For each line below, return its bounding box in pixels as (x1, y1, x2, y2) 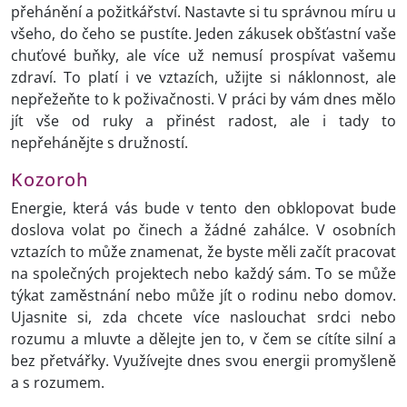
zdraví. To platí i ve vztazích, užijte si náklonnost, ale (11, 67, 396, 88)
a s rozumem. (11, 372, 104, 393)
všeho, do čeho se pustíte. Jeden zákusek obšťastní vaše (11, 24, 396, 45)
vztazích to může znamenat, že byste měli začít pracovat (11, 242, 396, 263)
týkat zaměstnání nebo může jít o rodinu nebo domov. (11, 285, 396, 306)
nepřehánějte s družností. (11, 133, 188, 154)
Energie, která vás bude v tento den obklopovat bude (11, 198, 396, 219)
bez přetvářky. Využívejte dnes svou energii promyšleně (11, 351, 396, 372)
